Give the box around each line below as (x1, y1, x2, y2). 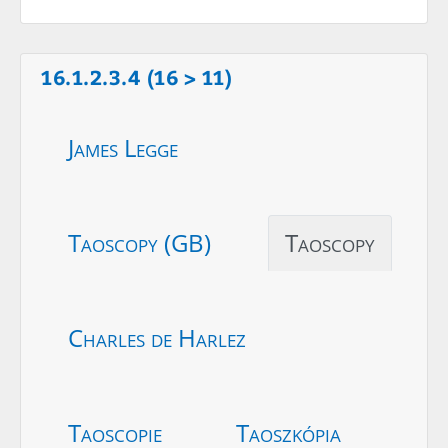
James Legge (68, 130, 178, 164)
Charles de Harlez (68, 320, 246, 354)
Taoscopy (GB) (68, 225, 211, 259)
